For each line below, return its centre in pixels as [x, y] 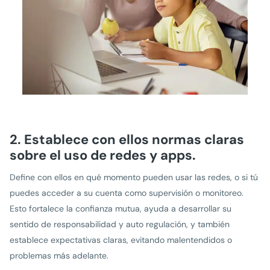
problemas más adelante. [59, 256]
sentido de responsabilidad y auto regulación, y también [120, 224]
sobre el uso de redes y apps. [103, 155]
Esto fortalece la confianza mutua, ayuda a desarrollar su [121, 209]
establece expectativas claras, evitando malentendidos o [121, 240]
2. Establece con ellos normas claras [127, 140]
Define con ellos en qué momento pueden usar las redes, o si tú [134, 177]
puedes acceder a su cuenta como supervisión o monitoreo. [127, 193]
